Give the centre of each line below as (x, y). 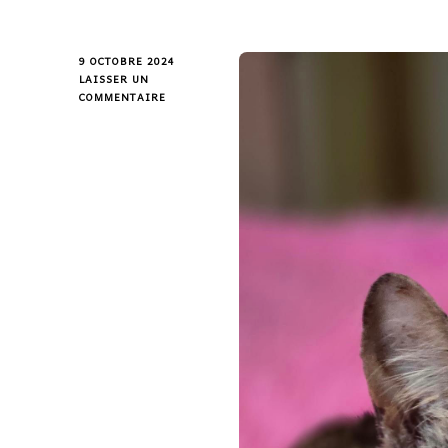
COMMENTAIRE (122, 97)
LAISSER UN (114, 79)
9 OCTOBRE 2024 (127, 61)
